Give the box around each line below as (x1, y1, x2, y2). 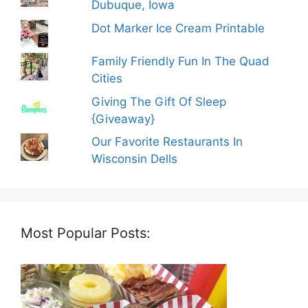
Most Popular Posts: (21, 225, 151, 242)
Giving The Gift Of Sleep (91, 94, 227, 109)
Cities (91, 71, 123, 86)
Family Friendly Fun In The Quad (91, 54, 270, 69)
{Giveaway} (91, 111, 155, 126)
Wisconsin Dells (91, 152, 178, 166)
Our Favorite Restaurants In (91, 135, 243, 149)
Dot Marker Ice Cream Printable (91, 21, 265, 35)
